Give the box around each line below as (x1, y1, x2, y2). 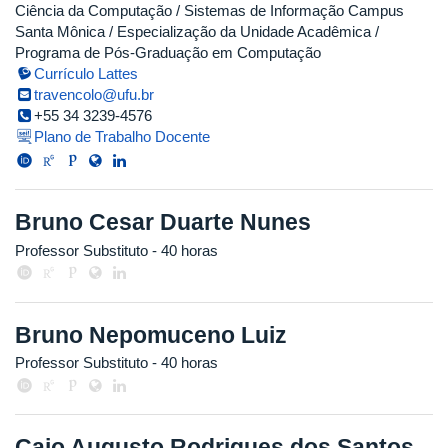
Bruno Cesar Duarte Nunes (15, 209, 311, 236)
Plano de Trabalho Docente (34, 128, 211, 146)
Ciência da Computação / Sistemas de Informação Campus (15, 2, 404, 20)
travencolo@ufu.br (34, 86, 155, 104)
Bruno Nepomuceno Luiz (15, 321, 287, 348)
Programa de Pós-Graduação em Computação (15, 44, 321, 62)
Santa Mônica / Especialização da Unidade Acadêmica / (15, 23, 379, 41)
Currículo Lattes (34, 65, 139, 83)
